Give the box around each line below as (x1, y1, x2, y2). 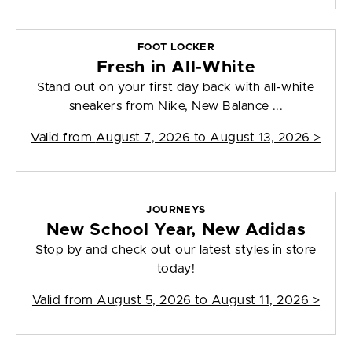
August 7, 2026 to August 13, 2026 (95, 131, 310, 145)
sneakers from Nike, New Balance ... (68, 100, 284, 113)
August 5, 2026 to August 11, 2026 (97, 294, 310, 307)
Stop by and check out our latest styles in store (35, 244, 317, 257)
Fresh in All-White (96, 59, 256, 76)
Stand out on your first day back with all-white (37, 81, 315, 94)
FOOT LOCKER (137, 42, 215, 53)
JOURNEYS (146, 205, 206, 216)
